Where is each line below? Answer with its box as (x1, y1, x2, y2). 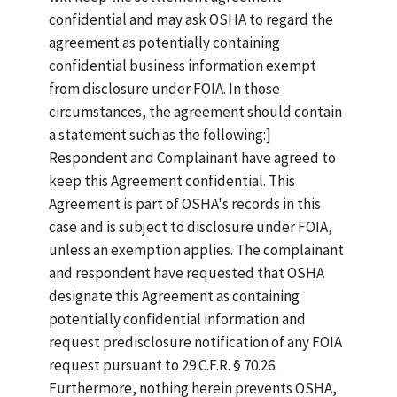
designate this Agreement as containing (49, 286, 300, 306)
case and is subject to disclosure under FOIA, (49, 217, 332, 237)
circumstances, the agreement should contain (49, 102, 342, 121)
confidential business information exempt (49, 56, 316, 75)
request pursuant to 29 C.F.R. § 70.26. (49, 355, 277, 375)
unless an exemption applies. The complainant (49, 240, 344, 260)
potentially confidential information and (49, 309, 306, 329)
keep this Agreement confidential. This (49, 171, 295, 191)
